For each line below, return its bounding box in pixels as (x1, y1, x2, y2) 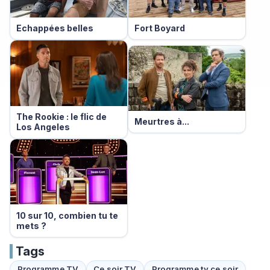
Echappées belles (16, 23, 93, 34)
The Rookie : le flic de (16, 111, 107, 122)
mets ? (16, 220, 46, 231)
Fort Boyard (134, 23, 185, 34)
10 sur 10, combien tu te (16, 210, 118, 221)
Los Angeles (16, 121, 70, 132)
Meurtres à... (134, 116, 189, 127)
